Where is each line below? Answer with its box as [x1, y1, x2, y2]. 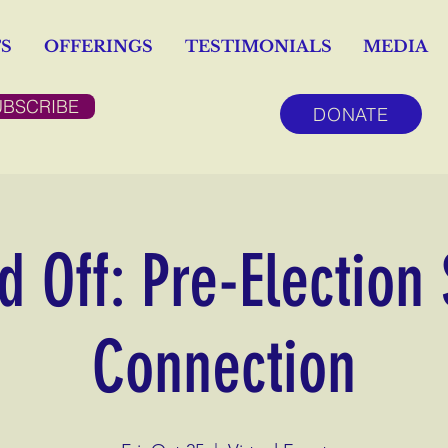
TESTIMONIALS [184, 36, 332, 56]
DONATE [312, 102, 390, 126]
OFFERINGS [44, 36, 153, 56]
